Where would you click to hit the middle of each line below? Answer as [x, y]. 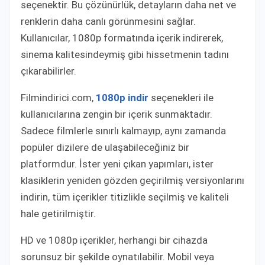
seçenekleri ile [181, 97]
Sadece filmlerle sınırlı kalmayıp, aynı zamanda [123, 130]
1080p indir [122, 97]
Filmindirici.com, [58, 97]
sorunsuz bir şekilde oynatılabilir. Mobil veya [117, 256]
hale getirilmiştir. [58, 213]
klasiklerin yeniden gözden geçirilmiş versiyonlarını [132, 180]
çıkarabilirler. [49, 71]
